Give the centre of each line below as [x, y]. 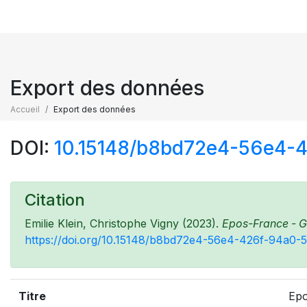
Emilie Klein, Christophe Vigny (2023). [123, 223]
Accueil [25, 109]
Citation [55, 200]
